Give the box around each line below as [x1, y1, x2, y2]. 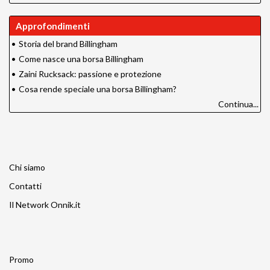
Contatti [9, 180, 42, 191]
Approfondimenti [16, 20, 90, 31]
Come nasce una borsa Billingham [19, 53, 143, 64]
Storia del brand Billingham [19, 38, 118, 49]
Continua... [218, 98, 259, 109]
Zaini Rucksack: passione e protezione [19, 68, 162, 79]
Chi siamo [9, 162, 45, 172]
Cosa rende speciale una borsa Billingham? [19, 83, 177, 94]
